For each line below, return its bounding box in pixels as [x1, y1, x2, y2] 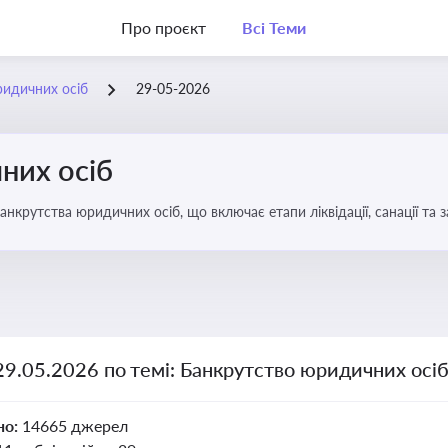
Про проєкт [121, 18, 206, 37]
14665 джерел [21, 416, 128, 435]
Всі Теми [241, 18, 306, 37]
